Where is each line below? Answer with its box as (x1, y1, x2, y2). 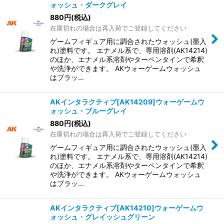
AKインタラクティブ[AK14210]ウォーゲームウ (50, 203, 203, 212)
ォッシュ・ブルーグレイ (50, 106, 127, 115)
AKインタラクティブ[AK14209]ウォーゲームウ (50, 97, 204, 106)
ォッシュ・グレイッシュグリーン (50, 212, 155, 221)
